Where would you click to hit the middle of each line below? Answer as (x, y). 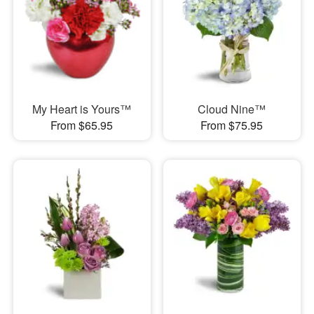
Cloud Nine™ (232, 109)
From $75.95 (232, 125)
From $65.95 (82, 125)
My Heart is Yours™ (82, 109)
